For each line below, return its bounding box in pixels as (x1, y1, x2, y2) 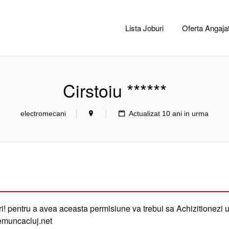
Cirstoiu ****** (62, 78, 167, 103)
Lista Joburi (125, 22, 164, 33)
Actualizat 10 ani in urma (129, 109, 209, 118)
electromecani (20, 109, 66, 118)
